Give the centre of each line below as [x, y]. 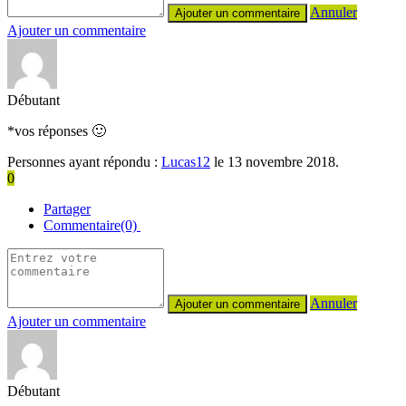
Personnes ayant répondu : [84, 161]
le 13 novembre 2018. [275, 161]
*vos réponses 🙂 [57, 130]
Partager [67, 208]
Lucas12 [186, 161]
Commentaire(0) [92, 225]
